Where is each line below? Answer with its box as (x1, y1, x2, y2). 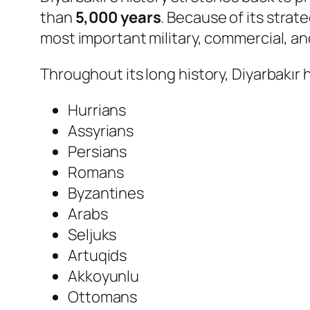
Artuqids (68, 244, 127, 266)
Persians (68, 140, 127, 162)
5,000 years (75, 6, 161, 28)
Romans (68, 161, 124, 183)
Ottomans (68, 286, 138, 307)
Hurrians (68, 99, 127, 120)
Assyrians (68, 120, 134, 141)
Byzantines (68, 182, 144, 203)
